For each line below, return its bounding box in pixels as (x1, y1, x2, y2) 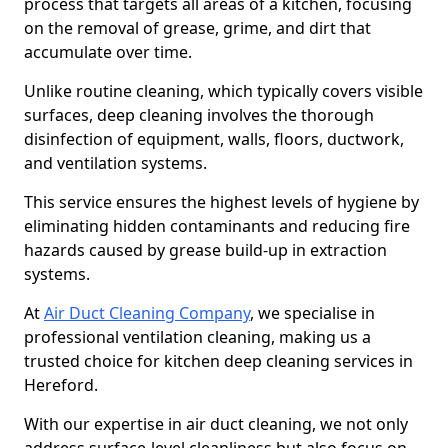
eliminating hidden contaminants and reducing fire (24, 215, 410, 237)
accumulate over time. (24, 41, 196, 63)
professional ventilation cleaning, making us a (24, 326, 371, 348)
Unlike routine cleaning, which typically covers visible (24, 80, 423, 102)
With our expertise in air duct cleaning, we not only (24, 413, 408, 435)
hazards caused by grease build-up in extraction (24, 239, 387, 261)
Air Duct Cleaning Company (44, 302, 250, 324)
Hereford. (24, 374, 102, 396)
